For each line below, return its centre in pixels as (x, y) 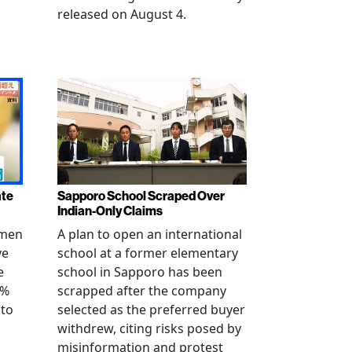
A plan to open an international (150, 234)
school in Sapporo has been (140, 271)
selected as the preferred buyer (151, 309)
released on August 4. (122, 14)
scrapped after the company (142, 290)
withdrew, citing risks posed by (149, 328)
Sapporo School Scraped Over (141, 195)
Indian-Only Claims (110, 210)
